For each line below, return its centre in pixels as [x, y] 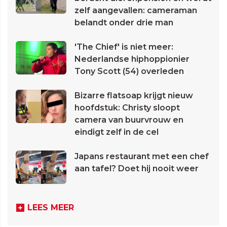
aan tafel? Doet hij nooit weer [137, 169]
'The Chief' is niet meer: [124, 47]
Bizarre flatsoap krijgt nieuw [134, 96]
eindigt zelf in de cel [117, 132]
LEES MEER [51, 208]
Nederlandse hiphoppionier [132, 59]
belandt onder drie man [124, 23]
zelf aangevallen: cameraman [136, 11]
